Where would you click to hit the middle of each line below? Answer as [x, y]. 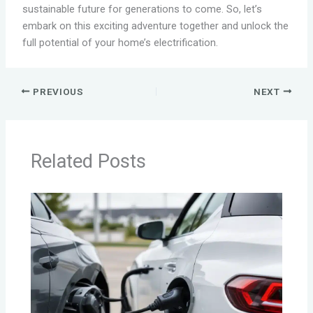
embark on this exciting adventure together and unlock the [155, 26]
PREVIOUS [57, 91]
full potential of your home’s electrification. [120, 42]
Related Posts [89, 162]
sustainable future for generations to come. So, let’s [142, 9]
